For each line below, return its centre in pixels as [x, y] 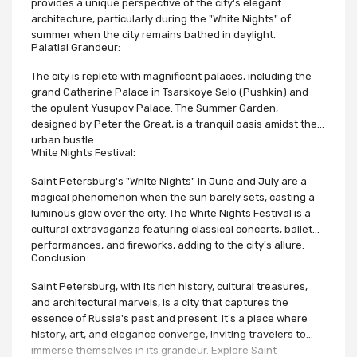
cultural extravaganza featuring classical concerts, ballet [172, 229]
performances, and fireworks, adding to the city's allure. [168, 245]
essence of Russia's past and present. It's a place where [169, 318]
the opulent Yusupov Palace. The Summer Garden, [155, 108]
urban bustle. [64, 139]
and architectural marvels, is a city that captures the [160, 302]
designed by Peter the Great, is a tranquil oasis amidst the [174, 124]
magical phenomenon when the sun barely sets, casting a [173, 197]
